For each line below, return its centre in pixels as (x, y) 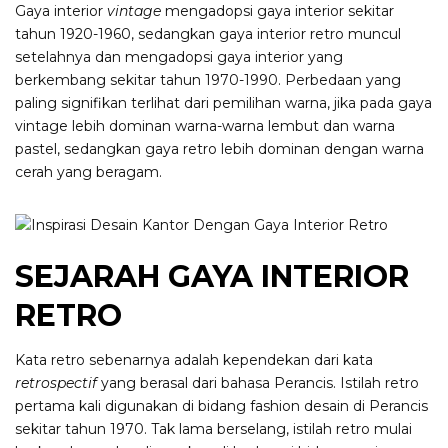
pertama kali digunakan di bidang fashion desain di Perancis (221, 406)
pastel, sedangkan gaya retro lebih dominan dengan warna (219, 149)
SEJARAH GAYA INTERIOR (212, 277)
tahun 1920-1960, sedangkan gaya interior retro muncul (208, 34)
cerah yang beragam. (88, 172)
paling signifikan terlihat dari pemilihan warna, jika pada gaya (223, 103)
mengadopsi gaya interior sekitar (277, 11)
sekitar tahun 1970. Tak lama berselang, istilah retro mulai (213, 429)
